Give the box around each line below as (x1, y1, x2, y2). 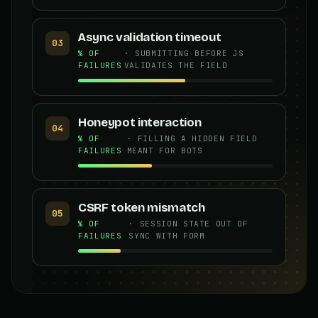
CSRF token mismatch (78, 199, 205, 215)
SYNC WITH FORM (128, 230, 205, 241)
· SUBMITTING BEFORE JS (124, 48, 244, 58)
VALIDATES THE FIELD (124, 60, 228, 70)
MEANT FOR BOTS (126, 145, 203, 155)
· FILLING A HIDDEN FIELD (126, 133, 258, 143)
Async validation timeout (78, 29, 221, 45)
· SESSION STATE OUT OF (128, 218, 248, 229)
